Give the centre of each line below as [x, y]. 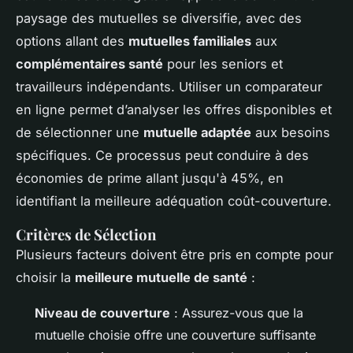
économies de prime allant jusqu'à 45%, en [150, 178]
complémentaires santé [89, 63]
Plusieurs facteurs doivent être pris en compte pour [175, 254]
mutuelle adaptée [197, 132]
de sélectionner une [80, 132]
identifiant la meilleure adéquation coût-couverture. [174, 201]
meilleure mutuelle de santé [161, 277]
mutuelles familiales [190, 41]
